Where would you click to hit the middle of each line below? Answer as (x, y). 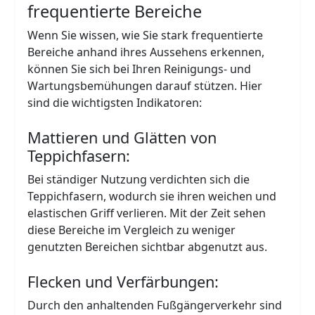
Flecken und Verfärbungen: (123, 281)
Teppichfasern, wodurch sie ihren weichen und (152, 196)
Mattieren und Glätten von (122, 137)
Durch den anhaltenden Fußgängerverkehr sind (155, 305)
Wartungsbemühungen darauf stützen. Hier (145, 85)
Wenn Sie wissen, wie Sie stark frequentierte (146, 35)
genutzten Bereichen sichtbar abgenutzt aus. (148, 246)
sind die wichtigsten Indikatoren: (115, 102)
